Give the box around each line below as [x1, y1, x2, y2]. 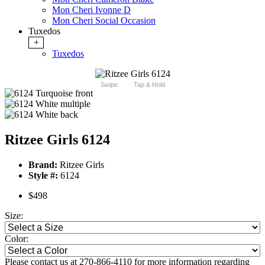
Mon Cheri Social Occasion [52, 15, 156, 26]
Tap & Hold [133, 81, 165, 89]
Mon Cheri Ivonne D [52, 5, 131, 15]
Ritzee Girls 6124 [5, 132, 110, 148]
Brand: [28, 160, 57, 170]
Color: [5, 234, 28, 244]
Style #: [28, 170, 58, 181]
